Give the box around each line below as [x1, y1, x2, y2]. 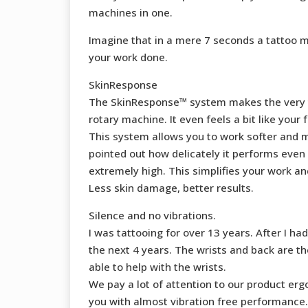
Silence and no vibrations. [88, 208, 216, 223]
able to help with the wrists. [88, 260, 226, 274]
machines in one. [88, 5, 173, 20]
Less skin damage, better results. [88, 181, 254, 195]
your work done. [88, 50, 168, 65]
